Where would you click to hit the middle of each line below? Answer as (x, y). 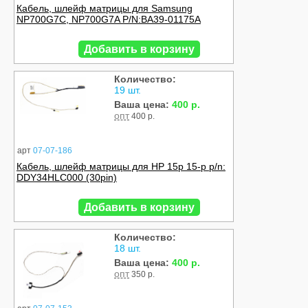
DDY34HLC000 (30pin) (67, 178)
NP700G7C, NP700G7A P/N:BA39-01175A (109, 20)
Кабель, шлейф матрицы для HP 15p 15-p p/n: (121, 167)
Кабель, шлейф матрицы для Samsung (104, 9)
